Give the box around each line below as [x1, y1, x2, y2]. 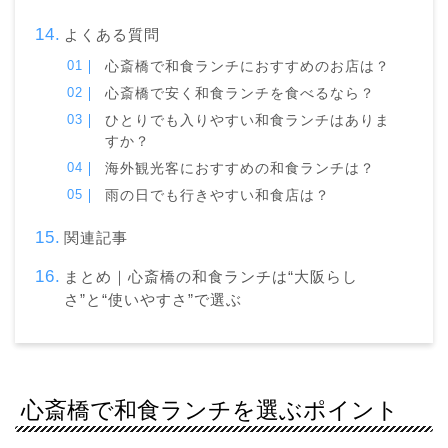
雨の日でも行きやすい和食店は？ [105, 187, 331, 203]
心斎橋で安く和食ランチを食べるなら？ [105, 85, 376, 101]
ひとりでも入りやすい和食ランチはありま [105, 112, 391, 128]
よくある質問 [63, 25, 160, 43]
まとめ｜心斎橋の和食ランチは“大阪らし [63, 267, 358, 285]
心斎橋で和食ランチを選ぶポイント [21, 396, 399, 423]
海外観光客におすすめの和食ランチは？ [105, 160, 376, 176]
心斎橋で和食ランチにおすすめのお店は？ [105, 58, 391, 74]
